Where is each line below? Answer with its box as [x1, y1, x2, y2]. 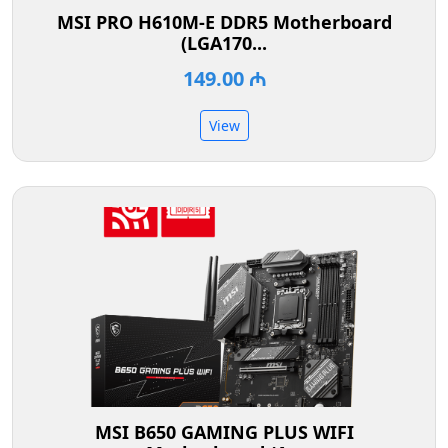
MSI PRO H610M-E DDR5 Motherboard [56, 10, 392, 35]
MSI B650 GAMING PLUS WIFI [94, 420, 354, 445]
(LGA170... [181, 31, 267, 56]
